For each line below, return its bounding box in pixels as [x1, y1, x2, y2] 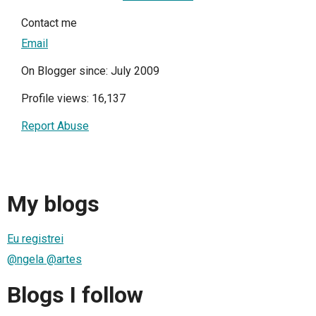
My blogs [7, 190, 99, 217]
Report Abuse [21, 119, 89, 133]
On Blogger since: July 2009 [21, 64, 159, 78]
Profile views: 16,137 [21, 92, 126, 106]
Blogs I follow [7, 281, 143, 308]
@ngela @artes [7, 253, 82, 267]
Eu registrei [7, 232, 63, 246]
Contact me [21, 16, 77, 30]
